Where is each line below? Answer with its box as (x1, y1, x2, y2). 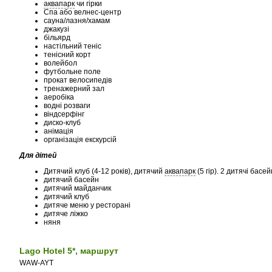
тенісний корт (44, 50, 93, 59)
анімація (44, 127, 73, 135)
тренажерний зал (44, 84, 106, 93)
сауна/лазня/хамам (44, 16, 112, 25)
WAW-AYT (19, 259, 53, 267)
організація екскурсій (44, 135, 117, 144)
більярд (44, 33, 72, 42)
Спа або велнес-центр (44, 8, 123, 16)
